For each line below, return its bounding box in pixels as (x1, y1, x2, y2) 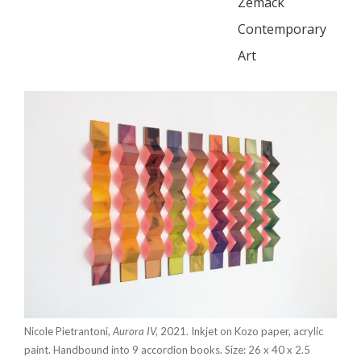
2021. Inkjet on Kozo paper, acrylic (158, 325, 323, 338)
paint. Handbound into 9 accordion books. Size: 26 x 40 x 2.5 (24, 343, 310, 356)
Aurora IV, (113, 325, 158, 338)
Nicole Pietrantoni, (24, 325, 113, 338)
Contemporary (238, 20, 326, 38)
